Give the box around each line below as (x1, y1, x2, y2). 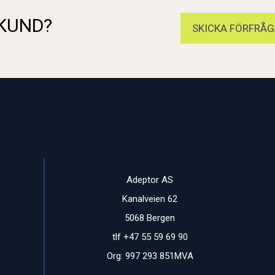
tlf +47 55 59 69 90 (112, 231, 188, 242)
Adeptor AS (126, 174, 174, 185)
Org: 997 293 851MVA (106, 250, 193, 261)
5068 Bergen (125, 212, 176, 223)
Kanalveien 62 (122, 193, 178, 204)
